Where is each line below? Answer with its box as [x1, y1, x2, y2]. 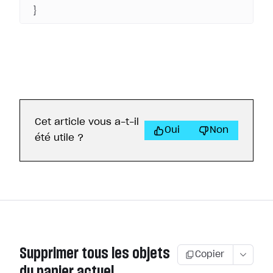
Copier [195, 250, 224, 259]
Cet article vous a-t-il [35, 118, 139, 127]
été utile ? [35, 133, 83, 143]
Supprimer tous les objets [19, 246, 170, 261]
